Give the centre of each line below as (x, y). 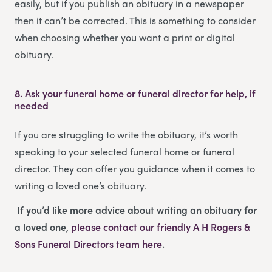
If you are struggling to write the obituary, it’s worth (126, 134)
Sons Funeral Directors (64, 243)
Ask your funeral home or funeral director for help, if (140, 93)
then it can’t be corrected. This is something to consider (135, 20)
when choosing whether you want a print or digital (125, 37)
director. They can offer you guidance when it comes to (135, 168)
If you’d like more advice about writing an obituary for (137, 209)
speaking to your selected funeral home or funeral (124, 151)
